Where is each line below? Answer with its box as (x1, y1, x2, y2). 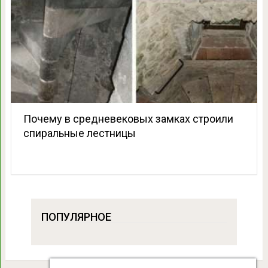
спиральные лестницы (23, 126, 136, 139)
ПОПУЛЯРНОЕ (41, 210, 111, 223)
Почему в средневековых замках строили (23, 112, 233, 125)
